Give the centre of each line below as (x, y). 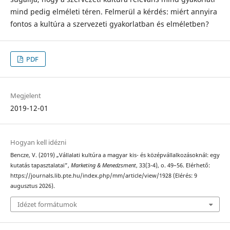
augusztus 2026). (32, 186)
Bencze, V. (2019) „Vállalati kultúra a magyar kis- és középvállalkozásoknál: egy (115, 155)
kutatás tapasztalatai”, (40, 166)
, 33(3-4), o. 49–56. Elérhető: (173, 166)
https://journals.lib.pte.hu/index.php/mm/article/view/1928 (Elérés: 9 (103, 176)
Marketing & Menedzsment (103, 166)
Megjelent (25, 96)
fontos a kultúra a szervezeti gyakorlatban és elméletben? (109, 24)
